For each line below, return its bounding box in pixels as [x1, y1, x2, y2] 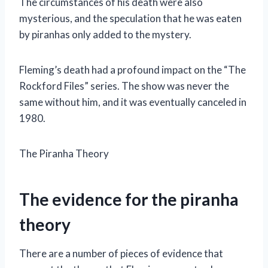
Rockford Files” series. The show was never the [19, 79, 229, 92]
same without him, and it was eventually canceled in [19, 95, 246, 108]
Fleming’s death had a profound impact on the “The [19, 63, 246, 76]
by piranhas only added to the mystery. [19, 28, 191, 41]
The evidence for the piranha [19, 188, 239, 209]
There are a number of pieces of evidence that [19, 246, 223, 260]
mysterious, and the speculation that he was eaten [19, 11, 242, 25]
